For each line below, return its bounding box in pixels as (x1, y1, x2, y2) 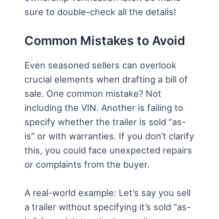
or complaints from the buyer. (24, 158, 150, 170)
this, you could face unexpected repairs (24, 144, 192, 155)
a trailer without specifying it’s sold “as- (24, 201, 191, 213)
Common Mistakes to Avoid (24, 33, 185, 48)
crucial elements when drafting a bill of (24, 73, 188, 85)
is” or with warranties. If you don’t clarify (24, 130, 194, 141)
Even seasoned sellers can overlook (24, 59, 176, 70)
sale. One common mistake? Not (24, 88, 161, 99)
